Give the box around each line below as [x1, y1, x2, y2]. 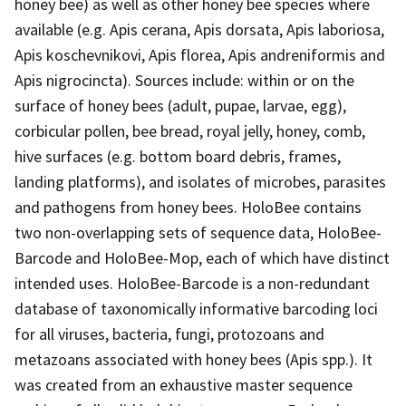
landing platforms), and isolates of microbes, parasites [14, 170, 386, 192]
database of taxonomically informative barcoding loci [14, 297, 378, 319]
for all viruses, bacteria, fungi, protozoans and [14, 323, 324, 344]
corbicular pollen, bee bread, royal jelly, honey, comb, [14, 120, 365, 141]
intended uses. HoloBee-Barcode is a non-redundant [14, 272, 370, 294]
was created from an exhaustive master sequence [14, 373, 353, 395]
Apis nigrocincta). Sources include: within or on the [14, 69, 354, 91]
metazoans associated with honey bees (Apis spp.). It [14, 348, 372, 370]
